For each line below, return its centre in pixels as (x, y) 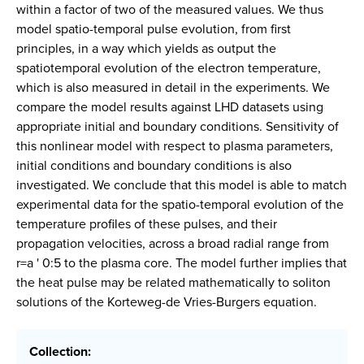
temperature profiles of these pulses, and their (147, 224)
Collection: (60, 352)
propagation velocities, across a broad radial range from (173, 243)
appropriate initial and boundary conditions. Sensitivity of (178, 126)
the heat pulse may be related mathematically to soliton (173, 282)
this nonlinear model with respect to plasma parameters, (175, 146)
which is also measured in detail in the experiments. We (173, 87)
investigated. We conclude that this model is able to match (182, 185)
